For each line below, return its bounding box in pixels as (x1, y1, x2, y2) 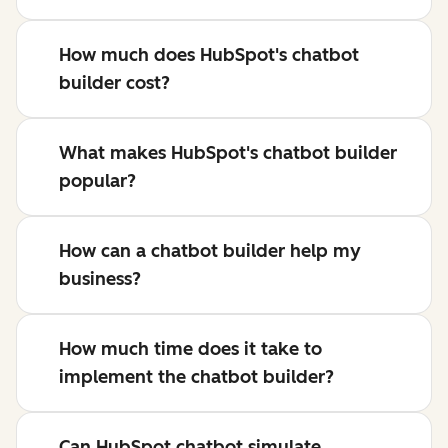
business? (59, 268, 141, 291)
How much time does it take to (59, 338, 322, 361)
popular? (59, 170, 136, 193)
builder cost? (59, 72, 170, 95)
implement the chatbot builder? (59, 366, 334, 389)
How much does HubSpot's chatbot (59, 44, 359, 67)
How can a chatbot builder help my (59, 240, 361, 263)
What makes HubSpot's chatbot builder (59, 142, 397, 165)
